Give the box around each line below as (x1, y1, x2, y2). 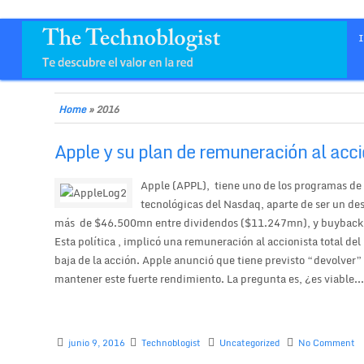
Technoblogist (141, 336, 201, 351)
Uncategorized (219, 336, 280, 351)
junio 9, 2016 (68, 336, 126, 351)
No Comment (298, 336, 356, 351)
